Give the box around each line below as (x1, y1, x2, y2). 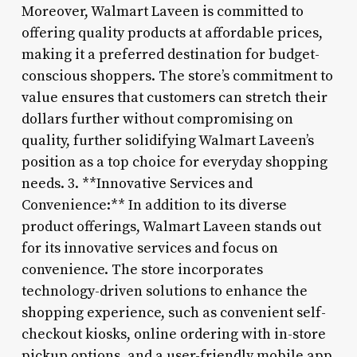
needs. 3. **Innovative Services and (21, 174, 253, 193)
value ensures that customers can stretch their (21, 88, 328, 107)
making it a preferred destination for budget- (21, 45, 320, 64)
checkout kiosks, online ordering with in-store (21, 324, 326, 343)
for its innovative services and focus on (21, 238, 278, 257)
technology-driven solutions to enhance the (21, 281, 308, 300)
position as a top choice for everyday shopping (21, 152, 328, 171)
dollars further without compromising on (21, 109, 293, 128)
